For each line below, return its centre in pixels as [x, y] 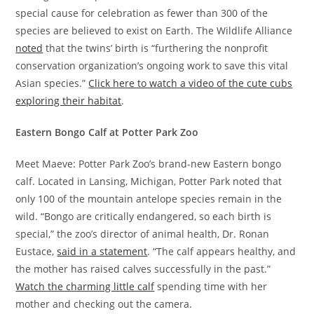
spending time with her [211, 287]
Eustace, [36, 252]
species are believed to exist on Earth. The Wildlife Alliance [154, 31]
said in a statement [102, 252]
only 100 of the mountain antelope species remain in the [149, 199]
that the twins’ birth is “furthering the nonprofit [156, 48]
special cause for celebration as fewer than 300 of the [142, 13]
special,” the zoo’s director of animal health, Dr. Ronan [143, 234]
